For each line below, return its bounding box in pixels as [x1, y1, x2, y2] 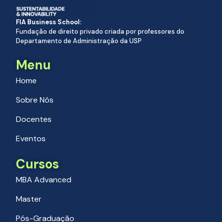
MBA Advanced [16, 174, 72, 185]
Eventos [16, 133, 46, 144]
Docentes [16, 114, 52, 125]
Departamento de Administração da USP [16, 37, 142, 46]
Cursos [16, 156, 59, 173]
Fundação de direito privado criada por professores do [16, 27, 185, 36]
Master [16, 194, 42, 205]
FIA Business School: [16, 18, 82, 27]
